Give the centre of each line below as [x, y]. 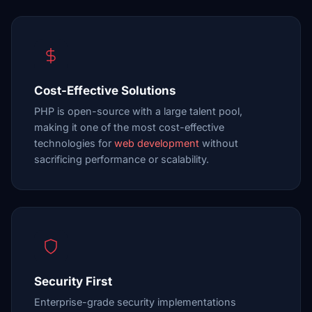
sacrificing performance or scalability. [122, 159]
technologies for [74, 143]
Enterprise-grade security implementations [135, 302]
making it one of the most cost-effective [129, 127]
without [219, 143]
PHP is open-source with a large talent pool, [138, 111]
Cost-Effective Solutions [105, 91]
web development [157, 143]
